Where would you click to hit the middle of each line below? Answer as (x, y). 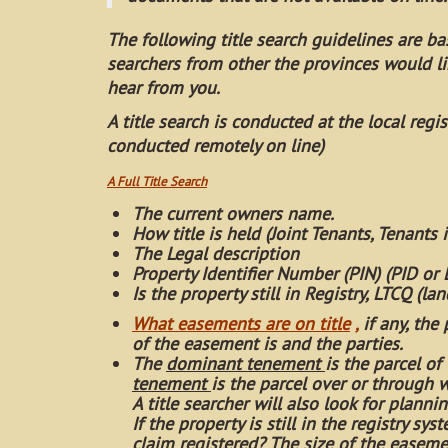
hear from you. (163, 87)
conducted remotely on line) (215, 145)
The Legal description (215, 253)
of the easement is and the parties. (269, 343)
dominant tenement (245, 363)
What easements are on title (241, 323)
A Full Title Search (157, 181)
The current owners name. (233, 213)
